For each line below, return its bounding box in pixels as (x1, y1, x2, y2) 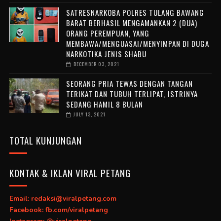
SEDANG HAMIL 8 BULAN (66, 98, 143, 110)
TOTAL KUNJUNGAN (9, 133, 82, 147)
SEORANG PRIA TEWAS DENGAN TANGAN (66, 77, 193, 89)
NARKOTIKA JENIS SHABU (66, 48, 147, 59)
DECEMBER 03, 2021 (73, 60, 119, 68)
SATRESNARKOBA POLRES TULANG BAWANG (66, 6, 204, 18)
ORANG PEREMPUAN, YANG (66, 27, 149, 38)
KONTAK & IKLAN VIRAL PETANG (9, 165, 131, 180)
